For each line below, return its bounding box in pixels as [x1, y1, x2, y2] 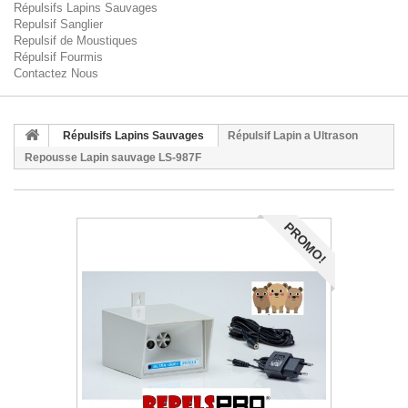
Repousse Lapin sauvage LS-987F [25, 151, 201, 164]
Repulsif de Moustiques [14, 34, 138, 47]
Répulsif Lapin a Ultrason [228, 129, 358, 142]
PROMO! [281, 219, 330, 267]
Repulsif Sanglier [14, 17, 103, 31]
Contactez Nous [14, 66, 98, 80]
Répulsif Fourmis [14, 50, 103, 64]
